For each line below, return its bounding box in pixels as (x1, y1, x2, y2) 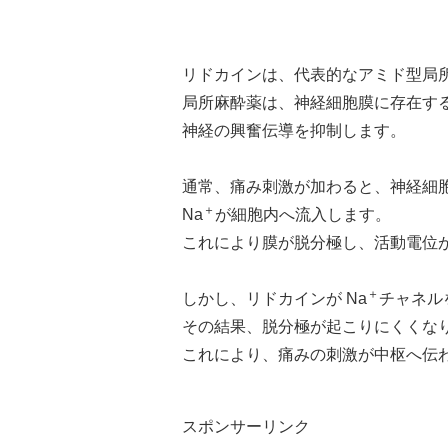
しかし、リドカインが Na (182, 290, 367, 307)
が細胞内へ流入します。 (215, 206, 391, 223)
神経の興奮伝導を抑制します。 (182, 122, 406, 139)
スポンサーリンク (182, 418, 310, 435)
